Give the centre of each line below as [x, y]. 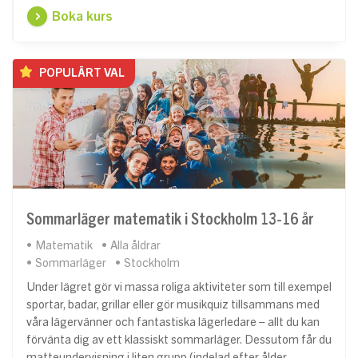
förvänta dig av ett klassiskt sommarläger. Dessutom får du [179, 340]
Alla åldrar [135, 246]
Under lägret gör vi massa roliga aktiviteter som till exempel [179, 287]
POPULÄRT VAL [81, 73]
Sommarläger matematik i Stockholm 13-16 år [170, 219]
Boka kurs [82, 16]
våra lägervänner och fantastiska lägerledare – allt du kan [173, 322]
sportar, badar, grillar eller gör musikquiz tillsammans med [173, 305]
